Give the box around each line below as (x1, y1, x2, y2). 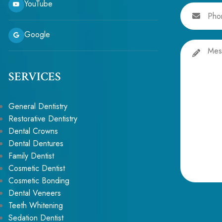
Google (24, 29, 50, 41)
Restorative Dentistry (8, 112, 77, 124)
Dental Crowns (8, 125, 58, 137)
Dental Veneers (8, 187, 61, 199)
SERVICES (8, 68, 61, 84)
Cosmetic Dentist (8, 162, 65, 174)
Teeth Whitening (8, 199, 63, 211)
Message (179, 39, 211, 51)
